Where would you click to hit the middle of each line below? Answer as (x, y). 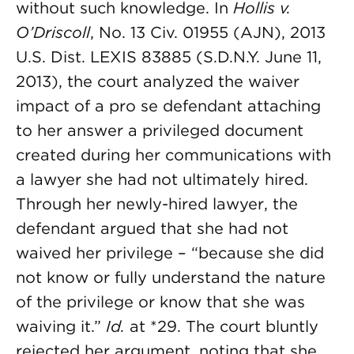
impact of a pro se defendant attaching (168, 106)
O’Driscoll (53, 32)
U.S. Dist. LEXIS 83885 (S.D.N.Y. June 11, (169, 57)
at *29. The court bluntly (222, 326)
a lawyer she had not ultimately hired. (162, 179)
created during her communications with (173, 155)
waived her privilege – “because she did (170, 253)
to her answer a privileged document (160, 130)
